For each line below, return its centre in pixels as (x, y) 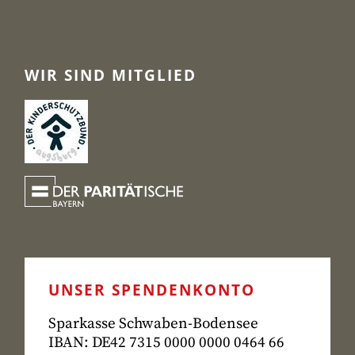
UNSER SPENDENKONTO (152, 290)
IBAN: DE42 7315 (105, 343)
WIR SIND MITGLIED (111, 75)
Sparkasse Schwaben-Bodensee (153, 324)
